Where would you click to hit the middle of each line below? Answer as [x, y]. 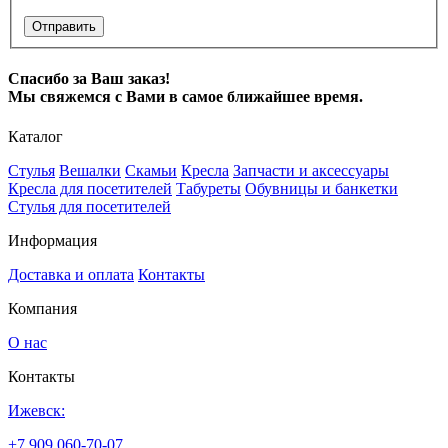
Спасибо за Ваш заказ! [89, 79]
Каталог [35, 136]
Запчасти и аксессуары [311, 170]
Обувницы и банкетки [321, 188]
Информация [52, 240]
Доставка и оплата [71, 274]
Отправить [64, 27]
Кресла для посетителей [90, 188]
